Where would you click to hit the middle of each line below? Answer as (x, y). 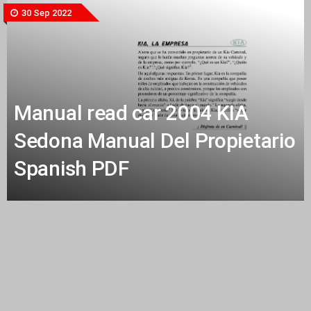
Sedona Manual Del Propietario (155, 140)
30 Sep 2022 (45, 13)
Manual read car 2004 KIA (131, 112)
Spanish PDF (72, 168)
